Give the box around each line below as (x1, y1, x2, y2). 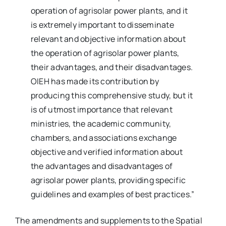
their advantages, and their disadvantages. (31, 62, 193, 73)
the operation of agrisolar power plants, (31, 47, 180, 59)
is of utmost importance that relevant (31, 104, 173, 115)
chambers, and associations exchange (31, 132, 177, 143)
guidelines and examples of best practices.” (31, 189, 195, 200)
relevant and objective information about (31, 33, 186, 44)
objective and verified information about (31, 146, 183, 157)
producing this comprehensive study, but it (31, 90, 193, 101)
